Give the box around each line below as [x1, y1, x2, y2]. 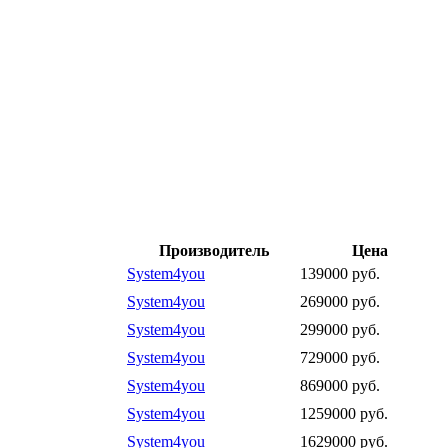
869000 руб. [300, 376, 380, 394]
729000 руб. [300, 348, 380, 366]
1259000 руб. [300, 404, 388, 422]
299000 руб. [300, 320, 380, 338]
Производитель [158, 241, 269, 259]
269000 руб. [300, 292, 380, 310]
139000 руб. [300, 264, 380, 282]
